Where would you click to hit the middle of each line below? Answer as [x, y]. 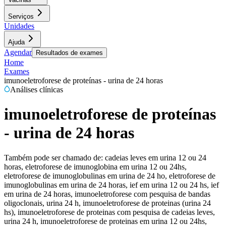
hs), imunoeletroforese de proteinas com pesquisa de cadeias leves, [109, 212]
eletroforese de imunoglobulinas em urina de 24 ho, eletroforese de [110, 176]
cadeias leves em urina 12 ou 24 [156, 157]
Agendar [18, 52]
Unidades [19, 26]
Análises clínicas [37, 90]
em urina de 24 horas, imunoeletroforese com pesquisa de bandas [107, 194]
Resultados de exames [69, 53]
